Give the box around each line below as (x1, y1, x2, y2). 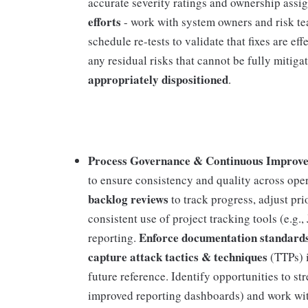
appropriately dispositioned (88, 71, 228, 88)
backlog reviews (88, 190, 168, 208)
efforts (88, 13, 121, 30)
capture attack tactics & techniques (88, 248, 267, 265)
